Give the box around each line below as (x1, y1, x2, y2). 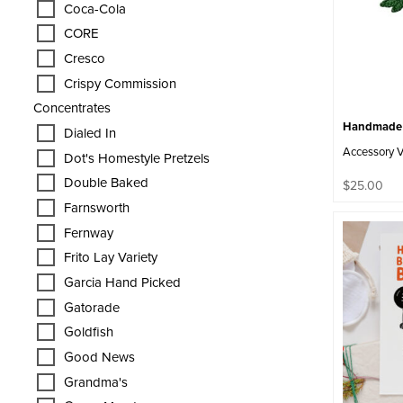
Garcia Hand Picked (64, 273, 181, 292)
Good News (64, 347, 135, 367)
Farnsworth (64, 198, 130, 218)
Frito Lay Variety (64, 247, 157, 267)
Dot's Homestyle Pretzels (64, 148, 210, 167)
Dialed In (64, 123, 116, 143)
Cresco (64, 49, 105, 68)
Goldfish (64, 322, 113, 342)
